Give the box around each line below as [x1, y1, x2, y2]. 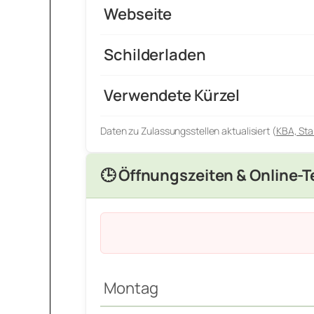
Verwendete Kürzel [104, 85, 240, 107]
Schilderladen [104, 44, 206, 66]
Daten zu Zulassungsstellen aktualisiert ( [100, 124, 276, 138]
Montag [104, 278, 158, 299]
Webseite [104, 4, 172, 25]
